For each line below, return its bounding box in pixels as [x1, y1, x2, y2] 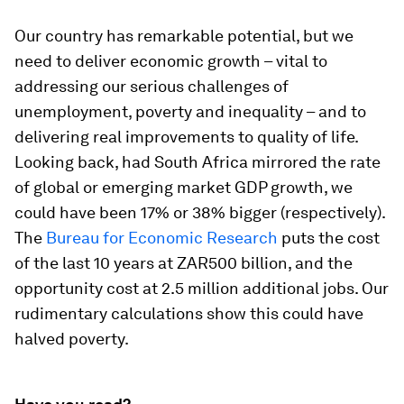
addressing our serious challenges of [14, 77, 289, 96]
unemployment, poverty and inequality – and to [14, 102, 366, 122]
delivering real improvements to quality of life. [14, 127, 358, 147]
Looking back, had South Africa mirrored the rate [14, 152, 381, 172]
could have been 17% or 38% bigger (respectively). [14, 203, 385, 223]
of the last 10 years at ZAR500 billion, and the [14, 253, 353, 273]
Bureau [46, 228, 99, 248]
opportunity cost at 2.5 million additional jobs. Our [14, 279, 389, 298]
